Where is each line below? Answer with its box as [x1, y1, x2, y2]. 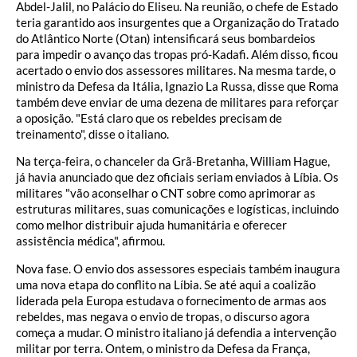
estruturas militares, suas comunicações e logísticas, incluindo [16, 202, 339, 217]
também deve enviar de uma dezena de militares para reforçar [16, 95, 339, 110]
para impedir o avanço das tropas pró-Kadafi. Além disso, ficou [16, 47, 338, 62]
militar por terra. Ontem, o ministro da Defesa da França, [16, 340, 310, 355]
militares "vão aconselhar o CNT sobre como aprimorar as [16, 186, 316, 201]
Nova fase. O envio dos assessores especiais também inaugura [16, 261, 340, 276]
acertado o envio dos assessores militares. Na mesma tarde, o [16, 63, 335, 78]
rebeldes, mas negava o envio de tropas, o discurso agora [16, 308, 310, 324]
